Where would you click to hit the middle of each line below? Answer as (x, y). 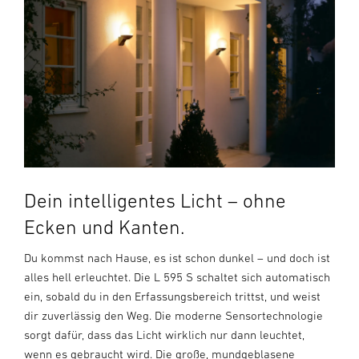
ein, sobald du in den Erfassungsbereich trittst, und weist (172, 296)
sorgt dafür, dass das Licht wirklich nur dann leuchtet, (164, 335)
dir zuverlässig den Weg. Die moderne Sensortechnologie (173, 315)
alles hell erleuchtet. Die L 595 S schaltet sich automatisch (177, 277)
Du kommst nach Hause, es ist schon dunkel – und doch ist (177, 258)
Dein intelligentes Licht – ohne (155, 200)
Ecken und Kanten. (104, 227)
